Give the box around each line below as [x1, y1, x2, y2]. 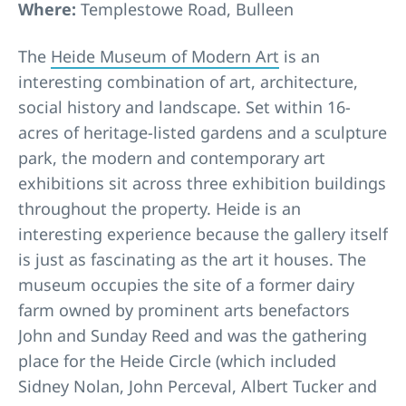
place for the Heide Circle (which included [18, 349, 336, 372]
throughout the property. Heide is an [18, 197, 301, 219]
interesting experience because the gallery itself [18, 222, 388, 245]
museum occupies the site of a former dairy [18, 273, 354, 295]
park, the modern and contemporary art [18, 146, 325, 169]
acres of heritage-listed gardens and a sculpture [18, 121, 387, 143]
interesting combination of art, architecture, [18, 70, 358, 92]
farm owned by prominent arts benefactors [18, 298, 350, 321]
